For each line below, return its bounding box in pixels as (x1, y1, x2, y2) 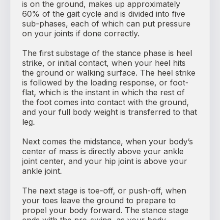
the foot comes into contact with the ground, (22, 97, 189, 108)
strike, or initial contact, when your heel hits (22, 58, 186, 68)
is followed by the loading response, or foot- (22, 78, 189, 88)
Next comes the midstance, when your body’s (22, 137, 193, 147)
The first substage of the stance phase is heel (22, 48, 192, 58)
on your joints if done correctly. (22, 28, 139, 39)
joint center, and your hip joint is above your (22, 156, 187, 166)
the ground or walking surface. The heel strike (22, 68, 195, 78)
